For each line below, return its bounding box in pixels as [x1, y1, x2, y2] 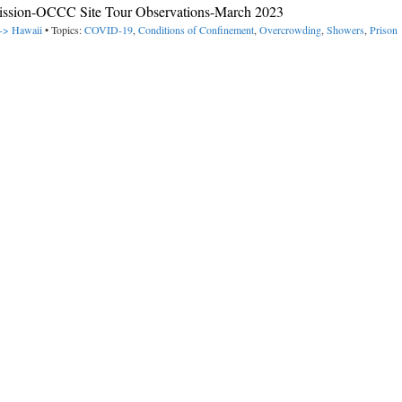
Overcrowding [259, 22, 321, 37]
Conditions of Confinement [138, 22, 254, 37]
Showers [327, 22, 364, 37]
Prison [370, 22, 398, 37]
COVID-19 [84, 22, 133, 37]
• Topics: [42, 22, 84, 37]
